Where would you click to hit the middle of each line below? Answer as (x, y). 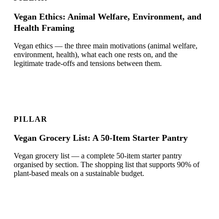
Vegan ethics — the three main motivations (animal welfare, (106, 46)
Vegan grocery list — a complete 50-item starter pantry (98, 156)
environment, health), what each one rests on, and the (96, 55)
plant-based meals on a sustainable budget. (79, 174)
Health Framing (44, 28)
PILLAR (31, 119)
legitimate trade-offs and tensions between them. (88, 64)
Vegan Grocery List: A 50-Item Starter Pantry (101, 138)
